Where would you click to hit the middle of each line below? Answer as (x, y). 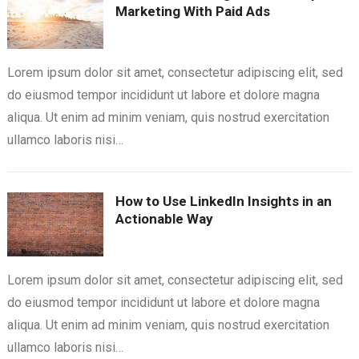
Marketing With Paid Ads (192, 12)
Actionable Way (164, 219)
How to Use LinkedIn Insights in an (223, 202)
